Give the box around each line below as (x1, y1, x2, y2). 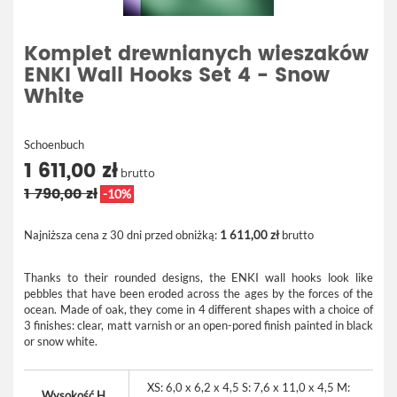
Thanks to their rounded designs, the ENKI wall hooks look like (24, 270, 373, 284)
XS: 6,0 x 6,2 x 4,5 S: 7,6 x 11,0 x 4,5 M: (147, 380, 350, 394)
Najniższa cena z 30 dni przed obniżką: (24, 228, 220, 242)
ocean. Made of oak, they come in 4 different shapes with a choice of (24, 302, 373, 316)
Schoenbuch (24, 137, 84, 152)
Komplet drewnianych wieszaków (24, 38, 369, 71)
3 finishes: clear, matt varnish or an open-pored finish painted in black (24, 318, 373, 332)
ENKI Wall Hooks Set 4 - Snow (24, 59, 330, 92)
